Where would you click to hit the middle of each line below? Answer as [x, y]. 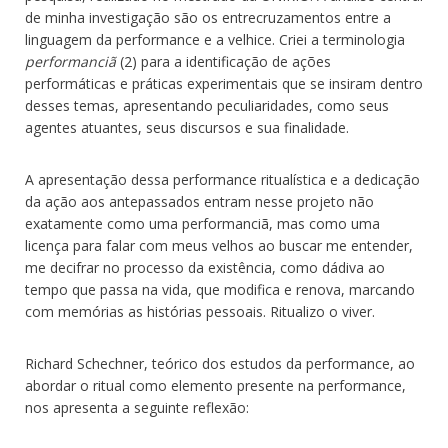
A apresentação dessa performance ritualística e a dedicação [222, 180]
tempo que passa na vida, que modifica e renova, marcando [220, 290]
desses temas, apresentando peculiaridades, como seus [207, 106]
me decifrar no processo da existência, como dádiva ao [205, 268]
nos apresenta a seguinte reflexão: [137, 408]
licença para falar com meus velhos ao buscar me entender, [219, 246]
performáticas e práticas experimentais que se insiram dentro [224, 84]
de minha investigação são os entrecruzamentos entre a [208, 18]
